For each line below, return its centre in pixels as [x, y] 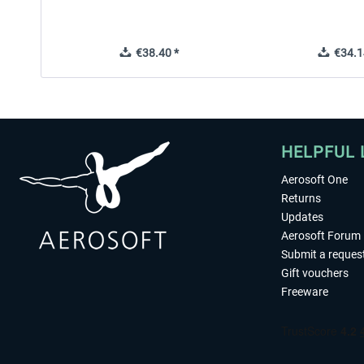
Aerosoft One [314, 180]
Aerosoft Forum [321, 236]
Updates [302, 217]
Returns [301, 198]
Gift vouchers [315, 273]
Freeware [305, 292]
